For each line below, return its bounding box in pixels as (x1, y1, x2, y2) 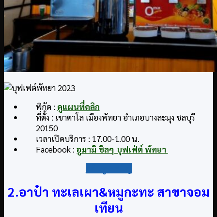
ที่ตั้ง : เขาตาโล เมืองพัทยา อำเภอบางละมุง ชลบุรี (35, 111, 195, 123)
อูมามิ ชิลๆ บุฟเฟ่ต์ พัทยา (76, 143, 168, 155)
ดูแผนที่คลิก (57, 101, 100, 112)
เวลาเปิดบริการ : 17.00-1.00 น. (35, 133, 139, 144)
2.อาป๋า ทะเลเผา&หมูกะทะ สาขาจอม (7, 184, 210, 200)
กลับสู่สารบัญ (85, 162, 132, 173)
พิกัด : (35, 101, 57, 112)
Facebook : (35, 143, 77, 155)
